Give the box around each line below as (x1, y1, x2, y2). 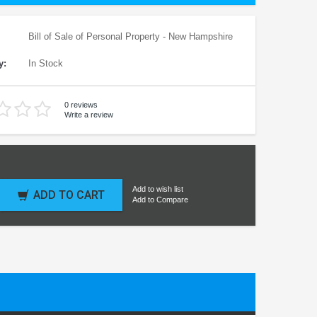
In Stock (25, 57, 63, 69)
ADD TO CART (33, 188, 105, 202)
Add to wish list (132, 185, 183, 194)
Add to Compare (132, 195, 188, 204)
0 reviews (64, 100, 98, 110)
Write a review (64, 110, 113, 119)
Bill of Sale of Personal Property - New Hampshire (25, 30, 233, 42)
